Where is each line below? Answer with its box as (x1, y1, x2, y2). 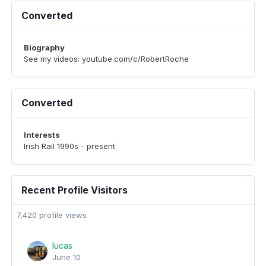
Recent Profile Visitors (21, 184, 128, 196)
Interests (24, 130, 60, 140)
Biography (24, 43, 65, 52)
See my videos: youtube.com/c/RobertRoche (24, 54, 189, 64)
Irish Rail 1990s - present (24, 141, 115, 151)
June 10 (52, 252, 81, 262)
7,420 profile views (17, 210, 87, 220)
